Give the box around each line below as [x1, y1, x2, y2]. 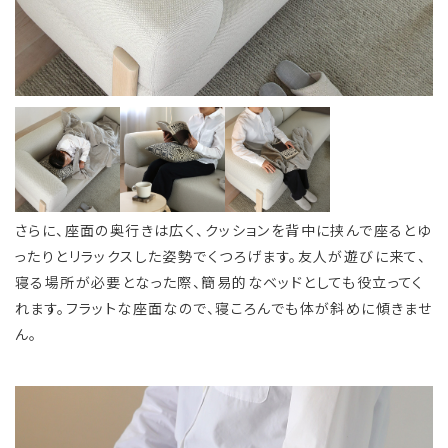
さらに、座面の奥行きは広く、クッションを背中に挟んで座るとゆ [15, 219, 432, 240]
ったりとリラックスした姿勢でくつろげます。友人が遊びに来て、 [15, 245, 427, 266]
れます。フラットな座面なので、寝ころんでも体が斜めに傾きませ [15, 297, 433, 318]
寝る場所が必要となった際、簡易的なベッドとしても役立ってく [15, 271, 424, 292]
